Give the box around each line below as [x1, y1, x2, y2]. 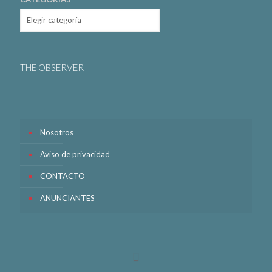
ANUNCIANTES [40, 192, 95, 203]
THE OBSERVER [20, 61, 84, 73]
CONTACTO [40, 171, 85, 181]
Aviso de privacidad [40, 149, 110, 159]
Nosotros [40, 127, 73, 137]
